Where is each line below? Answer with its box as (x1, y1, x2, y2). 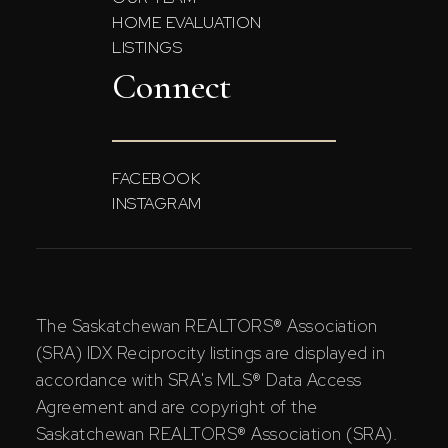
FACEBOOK (112, 168, 200, 190)
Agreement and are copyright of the (35, 396, 318, 419)
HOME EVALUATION (112, 12, 262, 34)
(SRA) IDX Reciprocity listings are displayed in (35, 342, 386, 365)
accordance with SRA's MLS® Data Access (35, 369, 362, 392)
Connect (112, 65, 232, 109)
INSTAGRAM (112, 193, 202, 215)
